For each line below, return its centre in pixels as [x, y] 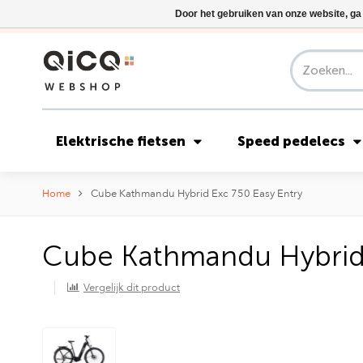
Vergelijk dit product [132, 287]
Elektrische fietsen [121, 141]
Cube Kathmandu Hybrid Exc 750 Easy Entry [196, 194]
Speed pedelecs [291, 141]
